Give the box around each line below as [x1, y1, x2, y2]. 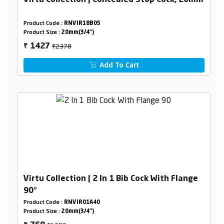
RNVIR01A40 [63, 200, 100, 206]
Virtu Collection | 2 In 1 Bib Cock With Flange [23, 175, 198, 183]
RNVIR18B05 [63, 21, 100, 27]
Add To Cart [97, 62, 139, 69]
